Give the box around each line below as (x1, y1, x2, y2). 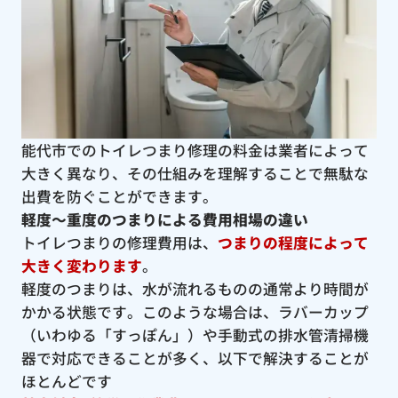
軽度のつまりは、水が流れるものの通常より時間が (20, 277, 369, 299)
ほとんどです (20, 370, 112, 392)
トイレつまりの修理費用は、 (20, 231, 218, 253)
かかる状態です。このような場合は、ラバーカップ (20, 300, 369, 322)
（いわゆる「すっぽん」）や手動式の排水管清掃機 (20, 323, 369, 346)
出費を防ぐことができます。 (20, 185, 218, 207)
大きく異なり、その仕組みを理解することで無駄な (20, 162, 369, 184)
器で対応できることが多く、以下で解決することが (20, 346, 369, 369)
